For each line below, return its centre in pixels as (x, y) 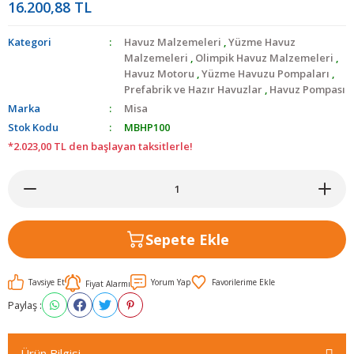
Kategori (30, 42)
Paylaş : (25, 305)
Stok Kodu (33, 127)
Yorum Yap (171, 282)
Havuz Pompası (308, 89)
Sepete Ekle (187, 239)
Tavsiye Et (47, 282)
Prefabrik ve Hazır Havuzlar (194, 89)
